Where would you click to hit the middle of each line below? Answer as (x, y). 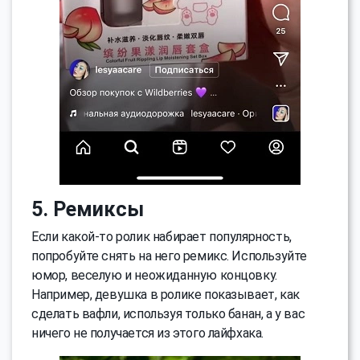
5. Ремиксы (88, 209)
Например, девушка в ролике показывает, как (166, 294)
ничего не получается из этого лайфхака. (148, 333)
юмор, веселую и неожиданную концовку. (154, 275)
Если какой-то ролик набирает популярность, (162, 236)
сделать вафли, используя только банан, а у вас (168, 313)
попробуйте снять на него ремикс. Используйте (169, 256)
